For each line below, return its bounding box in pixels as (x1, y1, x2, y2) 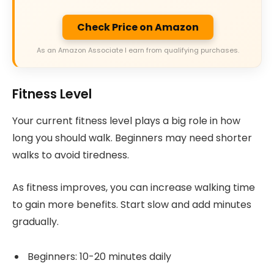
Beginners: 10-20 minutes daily (28, 249, 171, 264)
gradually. (12, 214, 59, 229)
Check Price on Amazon (77, 20, 199, 35)
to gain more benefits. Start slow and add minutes (12, 197, 251, 212)
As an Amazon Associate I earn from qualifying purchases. (37, 45, 239, 56)
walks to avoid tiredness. (12, 148, 129, 163)
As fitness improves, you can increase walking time (12, 180, 255, 194)
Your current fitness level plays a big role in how (12, 114, 240, 128)
